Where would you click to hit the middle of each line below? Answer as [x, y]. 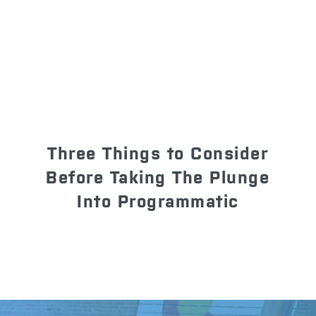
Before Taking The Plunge [158, 178]
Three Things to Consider [158, 154]
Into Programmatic [158, 202]
